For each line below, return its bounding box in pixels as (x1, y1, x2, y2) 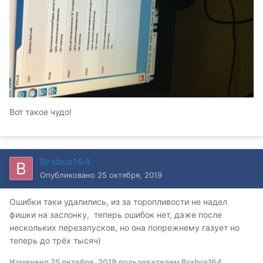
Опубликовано (40, 170, 97, 180)
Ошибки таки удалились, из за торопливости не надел (9, 196, 227, 207)
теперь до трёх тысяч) (9, 235, 101, 245)
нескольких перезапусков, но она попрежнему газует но (9, 222, 240, 232)
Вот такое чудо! (9, 106, 72, 117)
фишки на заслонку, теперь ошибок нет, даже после (9, 209, 222, 220)
